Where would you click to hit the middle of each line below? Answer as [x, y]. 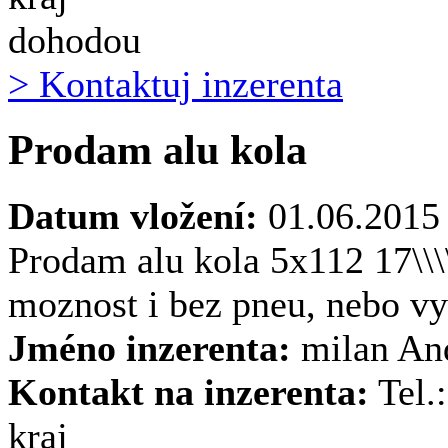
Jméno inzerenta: [149, 348]
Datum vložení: [138, 216]
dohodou [74, 39]
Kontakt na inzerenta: [188, 392]
